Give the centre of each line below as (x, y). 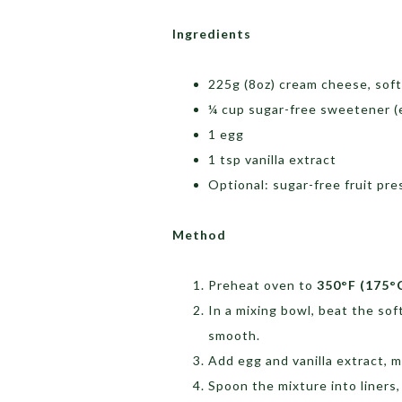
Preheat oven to (262, 285)
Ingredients (212, 34)
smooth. (234, 336)
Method (199, 235)
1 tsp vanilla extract (272, 160)
